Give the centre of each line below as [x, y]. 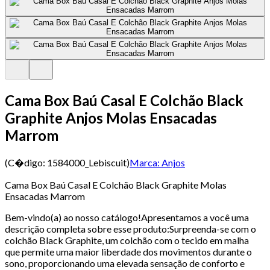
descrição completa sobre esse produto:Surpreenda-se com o [130, 228]
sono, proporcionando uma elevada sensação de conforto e [125, 263]
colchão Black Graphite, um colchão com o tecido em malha [127, 240]
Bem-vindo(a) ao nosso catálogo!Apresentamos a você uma [127, 217]
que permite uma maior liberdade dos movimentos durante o [128, 251]
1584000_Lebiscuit [87, 162]
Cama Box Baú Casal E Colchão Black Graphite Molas [116, 184]
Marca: [145, 162]
